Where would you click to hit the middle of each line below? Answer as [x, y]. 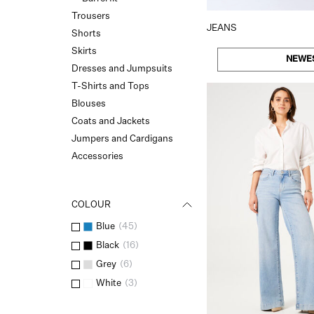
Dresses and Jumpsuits [122, 69]
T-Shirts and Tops [110, 87]
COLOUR [91, 205]
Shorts [86, 34]
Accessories [97, 157]
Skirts [84, 52]
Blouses [89, 104]
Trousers [91, 16]
